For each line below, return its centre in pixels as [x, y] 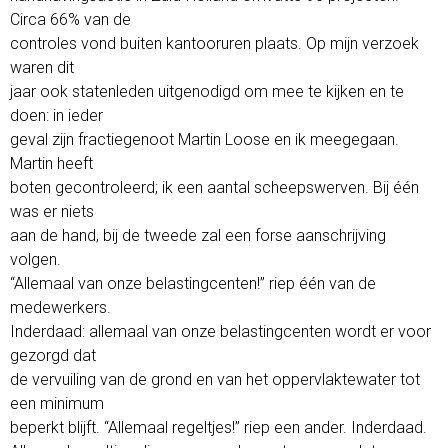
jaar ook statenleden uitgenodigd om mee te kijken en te [207, 91]
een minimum [57, 403]
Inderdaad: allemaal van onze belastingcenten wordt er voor [220, 331]
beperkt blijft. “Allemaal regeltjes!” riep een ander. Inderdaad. [218, 427]
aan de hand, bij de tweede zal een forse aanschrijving [198, 235]
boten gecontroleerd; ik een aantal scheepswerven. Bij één [214, 187]
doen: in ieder [56, 115]
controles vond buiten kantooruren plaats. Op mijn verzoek [214, 43]
